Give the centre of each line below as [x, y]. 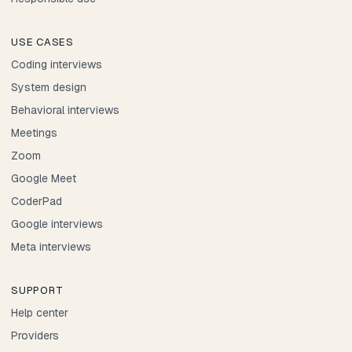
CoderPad [37, 201]
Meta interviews [51, 246]
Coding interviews [57, 64]
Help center [40, 312]
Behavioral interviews [65, 110]
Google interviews [57, 224]
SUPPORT [37, 290]
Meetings [34, 132]
